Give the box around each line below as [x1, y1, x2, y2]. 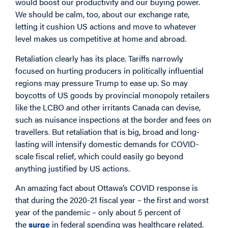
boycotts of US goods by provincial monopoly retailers [15, 89, 210, 101]
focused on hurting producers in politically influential [15, 64, 204, 76]
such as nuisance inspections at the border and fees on [15, 113, 211, 125]
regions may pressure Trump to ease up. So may [15, 76, 188, 89]
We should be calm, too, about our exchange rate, [15, 8, 189, 20]
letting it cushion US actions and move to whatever [15, 20, 196, 33]
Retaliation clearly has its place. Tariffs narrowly [15, 52, 183, 64]
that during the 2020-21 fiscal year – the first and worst [15, 193, 209, 206]
